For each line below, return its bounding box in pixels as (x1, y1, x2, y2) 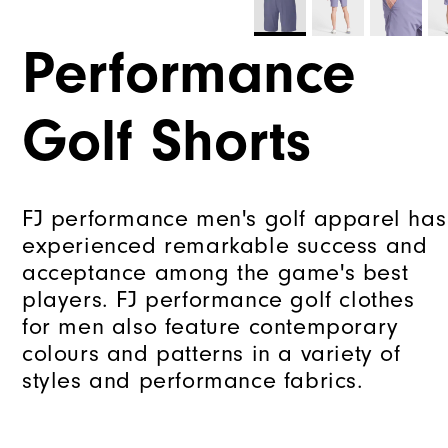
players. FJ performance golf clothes (22, 286, 415, 314)
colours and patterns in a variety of (22, 340, 401, 368)
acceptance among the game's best (22, 259, 409, 287)
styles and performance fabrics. (22, 367, 364, 395)
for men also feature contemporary (22, 313, 399, 341)
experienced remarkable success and (22, 232, 428, 260)
